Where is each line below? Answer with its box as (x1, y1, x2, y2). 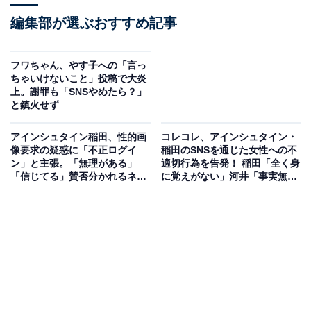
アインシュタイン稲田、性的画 (10, 131, 146, 143)
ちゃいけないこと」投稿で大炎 (10, 73, 146, 85)
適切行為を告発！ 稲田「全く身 (160, 158, 300, 169)
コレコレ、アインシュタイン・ (160, 131, 297, 143)
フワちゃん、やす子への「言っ (10, 60, 146, 72)
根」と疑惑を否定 (160, 184, 239, 196)
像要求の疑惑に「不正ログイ (10, 144, 137, 156)
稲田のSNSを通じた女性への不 (160, 144, 297, 156)
